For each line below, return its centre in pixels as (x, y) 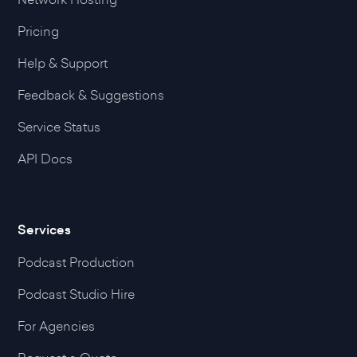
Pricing (39, 31)
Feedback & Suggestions (91, 95)
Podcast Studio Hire (76, 294)
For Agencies (57, 326)
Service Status (59, 127)
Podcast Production (76, 263)
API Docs (45, 159)
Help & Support (63, 63)
